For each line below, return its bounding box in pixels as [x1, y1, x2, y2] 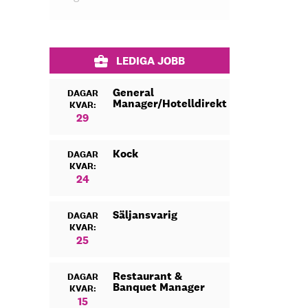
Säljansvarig [113, 208, 178, 222]
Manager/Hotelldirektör [113, 96, 239, 111]
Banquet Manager [113, 280, 206, 294]
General [113, 85, 155, 100]
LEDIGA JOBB [116, 54, 186, 68]
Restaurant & [113, 269, 183, 283]
